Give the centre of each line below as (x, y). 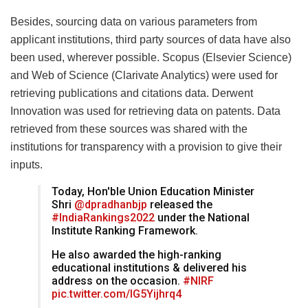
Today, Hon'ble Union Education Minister (153, 191)
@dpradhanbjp (111, 204)
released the (180, 204)
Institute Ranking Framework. (125, 230)
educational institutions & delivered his (149, 267)
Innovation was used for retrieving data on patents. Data (145, 111)
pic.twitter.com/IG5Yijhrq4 (117, 294)
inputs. (26, 164)
